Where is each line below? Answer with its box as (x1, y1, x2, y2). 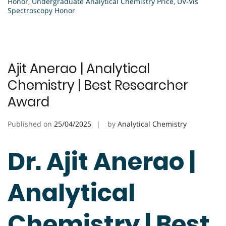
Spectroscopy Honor (8, 5, 75, 15)
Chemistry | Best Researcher (8, 76, 188, 94)
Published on (8, 119, 54, 129)
